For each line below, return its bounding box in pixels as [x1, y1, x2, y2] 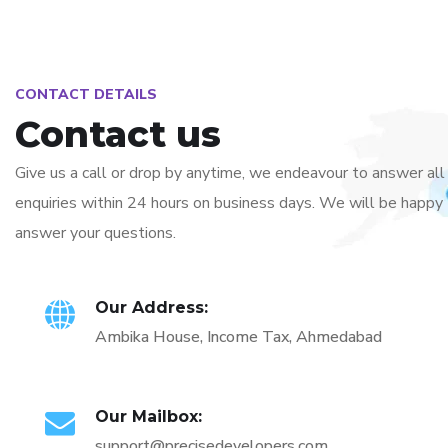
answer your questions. [15, 221, 176, 244]
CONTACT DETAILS [15, 84, 157, 104]
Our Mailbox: [95, 406, 202, 426]
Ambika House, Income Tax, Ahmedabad [95, 325, 382, 348]
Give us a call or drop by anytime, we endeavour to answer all [15, 161, 445, 184]
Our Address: [95, 297, 208, 317]
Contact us [15, 111, 221, 156]
